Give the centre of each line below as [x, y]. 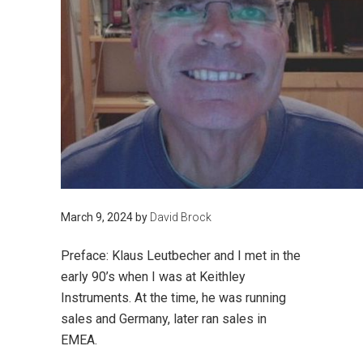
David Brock [180, 218]
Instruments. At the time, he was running [173, 298]
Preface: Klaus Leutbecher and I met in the [180, 256]
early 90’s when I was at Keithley [153, 277]
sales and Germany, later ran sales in [163, 319]
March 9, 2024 [96, 218]
